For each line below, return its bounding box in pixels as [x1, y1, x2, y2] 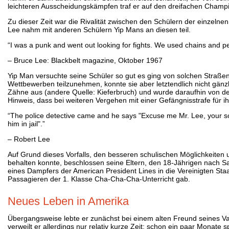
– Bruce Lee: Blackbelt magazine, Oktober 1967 [8, 56, 163, 64]
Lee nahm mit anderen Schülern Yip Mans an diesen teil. [8, 25, 191, 34]
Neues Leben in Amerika [8, 194, 129, 208]
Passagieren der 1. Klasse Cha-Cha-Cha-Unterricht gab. [8, 174, 190, 183]
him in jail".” [8, 119, 45, 128]
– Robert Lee [8, 134, 50, 143]
